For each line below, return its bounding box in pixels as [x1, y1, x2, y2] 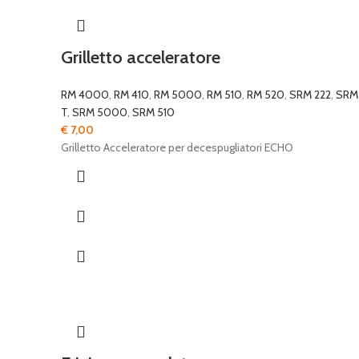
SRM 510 [132, 105, 175, 119]
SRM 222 [289, 87, 331, 102]
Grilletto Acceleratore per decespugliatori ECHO [61, 140, 293, 155]
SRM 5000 [72, 105, 127, 119]
